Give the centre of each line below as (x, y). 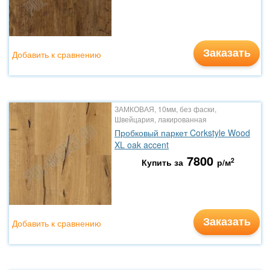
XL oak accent (142, 145)
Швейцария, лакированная (161, 119)
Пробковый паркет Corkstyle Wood (182, 133)
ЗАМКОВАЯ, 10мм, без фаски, (165, 109)
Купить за (162, 162)
